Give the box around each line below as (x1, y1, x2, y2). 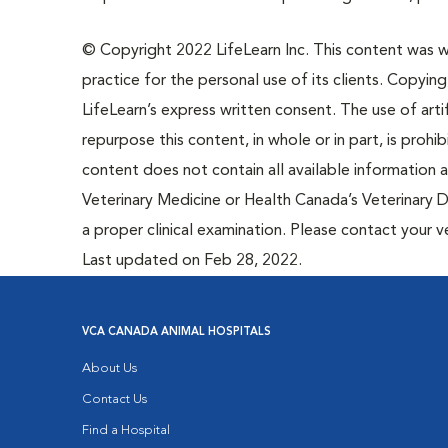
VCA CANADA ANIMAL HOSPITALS (82, 327, 272, 338)
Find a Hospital (82, 424, 171, 437)
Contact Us (82, 393, 148, 406)
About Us (82, 362, 138, 375)
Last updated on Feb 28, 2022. (82, 253, 303, 269)
